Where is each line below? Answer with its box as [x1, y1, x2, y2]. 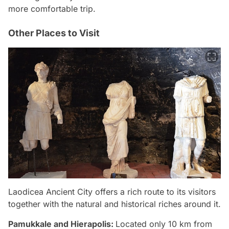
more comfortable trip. [8, 4, 96, 14]
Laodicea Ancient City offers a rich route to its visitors [8, 187, 216, 197]
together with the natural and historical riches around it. [8, 199, 221, 210]
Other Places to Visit [8, 28, 100, 39]
